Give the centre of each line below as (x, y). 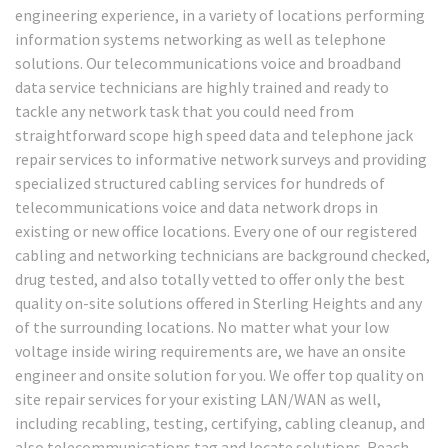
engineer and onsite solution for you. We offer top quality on (219, 374)
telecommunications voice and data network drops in (196, 206)
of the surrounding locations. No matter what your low (202, 326)
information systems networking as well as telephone (200, 38)
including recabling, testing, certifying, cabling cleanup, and (220, 422)
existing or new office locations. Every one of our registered (216, 230)
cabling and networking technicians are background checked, (222, 254)
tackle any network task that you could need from (184, 110)
